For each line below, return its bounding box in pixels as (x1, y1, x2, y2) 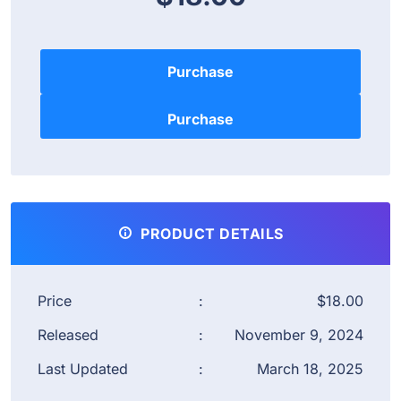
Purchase (167, 62, 234, 81)
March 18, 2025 (257, 359, 363, 378)
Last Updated (38, 359, 128, 378)
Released (38, 325, 98, 344)
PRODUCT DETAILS (136, 224, 284, 243)
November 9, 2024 (235, 325, 363, 344)
